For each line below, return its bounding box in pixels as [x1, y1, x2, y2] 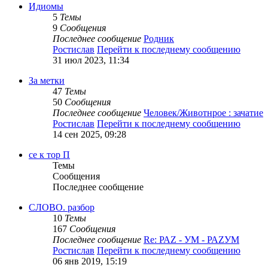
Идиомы [29, 1, 63, 12]
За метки [29, 75, 65, 86]
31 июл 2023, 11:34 [53, 55, 129, 66]
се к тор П [29, 150, 70, 160]
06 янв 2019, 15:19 [53, 256, 127, 267]
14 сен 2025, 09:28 [53, 129, 126, 140]
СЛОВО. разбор [29, 202, 95, 213]
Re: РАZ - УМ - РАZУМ [144, 234, 239, 245]
